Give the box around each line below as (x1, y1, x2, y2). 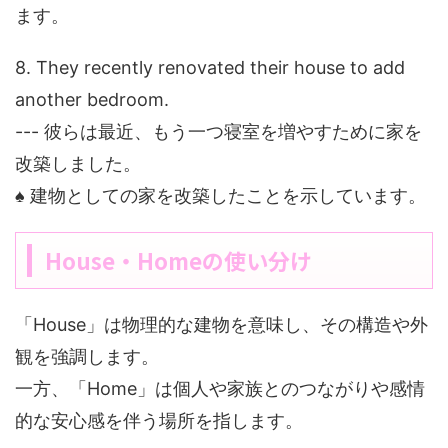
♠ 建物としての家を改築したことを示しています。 (15, 185, 426, 207)
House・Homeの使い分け (44, 244, 312, 277)
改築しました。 (15, 153, 141, 175)
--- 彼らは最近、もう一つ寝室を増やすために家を (15, 121, 422, 143)
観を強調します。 (15, 346, 159, 368)
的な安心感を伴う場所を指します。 (15, 410, 303, 432)
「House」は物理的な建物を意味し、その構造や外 (15, 314, 428, 336)
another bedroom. (15, 89, 169, 111)
